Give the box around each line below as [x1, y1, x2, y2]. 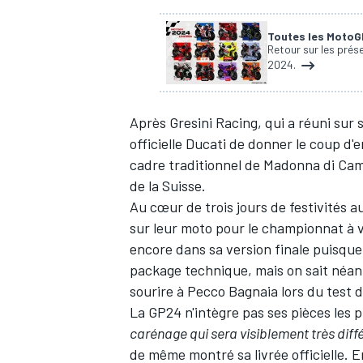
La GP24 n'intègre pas [130, 303, 267, 322]
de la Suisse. [130, 177, 206, 195]
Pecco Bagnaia [187, 282, 278, 301]
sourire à [130, 282, 187, 301]
